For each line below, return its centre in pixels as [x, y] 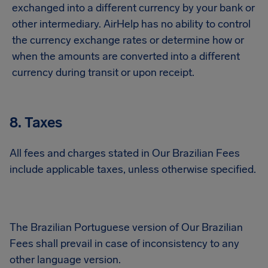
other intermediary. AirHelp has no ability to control [131, 24]
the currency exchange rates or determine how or [128, 40]
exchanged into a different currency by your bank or [133, 8]
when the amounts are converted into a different [126, 56]
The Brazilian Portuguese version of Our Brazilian [126, 227]
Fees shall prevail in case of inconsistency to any [124, 243]
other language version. [65, 260]
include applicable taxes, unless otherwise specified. [133, 169]
